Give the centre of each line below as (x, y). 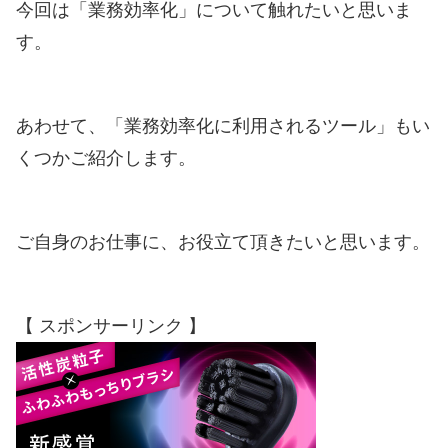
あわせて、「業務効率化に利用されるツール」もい (223, 125)
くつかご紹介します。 (106, 157)
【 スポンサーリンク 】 (111, 326)
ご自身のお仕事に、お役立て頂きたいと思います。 (223, 242)
